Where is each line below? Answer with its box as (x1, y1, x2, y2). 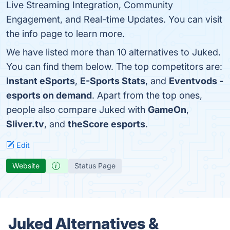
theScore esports (68, 119, 145, 129)
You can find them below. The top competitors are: (6, 61, 222, 72)
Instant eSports (6, 75, 75, 86)
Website (12, 161, 40, 170)
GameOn (148, 104, 186, 115)
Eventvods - (169, 75, 223, 86)
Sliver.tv (6, 119, 44, 129)
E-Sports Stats (80, 75, 145, 86)
